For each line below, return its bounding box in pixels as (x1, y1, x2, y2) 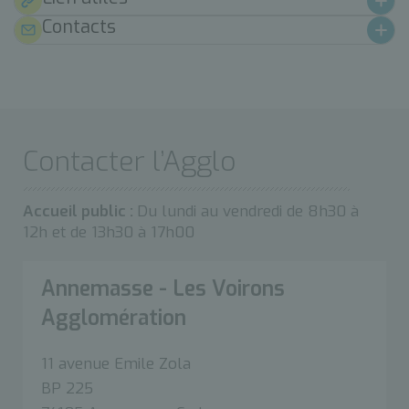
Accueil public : (23, 200, 137, 222)
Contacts (42, 14, 116, 39)
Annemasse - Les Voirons (41, 274, 285, 303)
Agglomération (41, 303, 186, 332)
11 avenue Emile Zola (41, 352, 191, 374)
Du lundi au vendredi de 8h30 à (137, 200, 359, 222)
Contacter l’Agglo (23, 142, 236, 180)
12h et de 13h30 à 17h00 (23, 221, 194, 243)
